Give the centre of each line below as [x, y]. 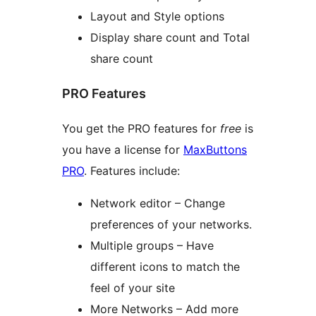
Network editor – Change [158, 203]
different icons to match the [165, 267]
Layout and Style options [157, 17]
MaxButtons [215, 150]
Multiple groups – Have [152, 246]
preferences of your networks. [171, 225]
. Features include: [132, 171]
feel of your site [133, 288]
